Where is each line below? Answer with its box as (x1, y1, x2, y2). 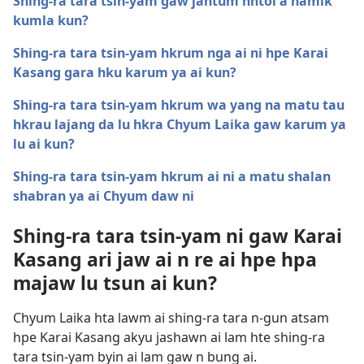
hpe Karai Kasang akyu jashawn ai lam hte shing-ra (13, 328, 325, 347)
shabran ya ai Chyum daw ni (13, 187, 194, 206)
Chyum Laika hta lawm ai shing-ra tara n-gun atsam (13, 309, 329, 327)
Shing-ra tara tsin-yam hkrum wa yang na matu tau (13, 96, 344, 115)
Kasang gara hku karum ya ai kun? (13, 63, 236, 82)
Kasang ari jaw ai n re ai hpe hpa (13, 246, 317, 273)
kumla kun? (13, 11, 89, 30)
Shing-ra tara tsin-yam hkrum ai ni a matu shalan (13, 167, 331, 186)
